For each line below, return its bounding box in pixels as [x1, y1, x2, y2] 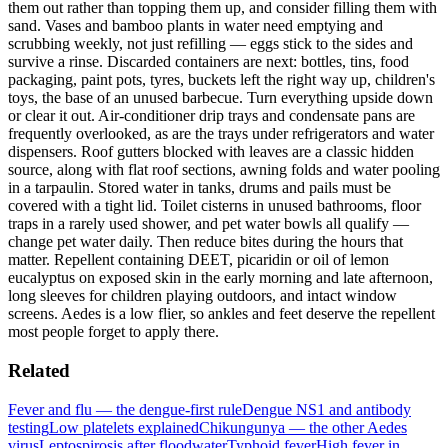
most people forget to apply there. [8, 323, 219, 341]
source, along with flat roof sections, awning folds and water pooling [8, 161, 440, 179]
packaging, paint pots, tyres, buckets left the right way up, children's [8, 71, 435, 89]
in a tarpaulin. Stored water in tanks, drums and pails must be [8, 179, 391, 197]
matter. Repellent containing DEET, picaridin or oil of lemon [8, 251, 389, 269]
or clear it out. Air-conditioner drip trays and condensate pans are [8, 107, 415, 125]
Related [8, 359, 70, 381]
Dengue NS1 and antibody [242, 400, 411, 418]
